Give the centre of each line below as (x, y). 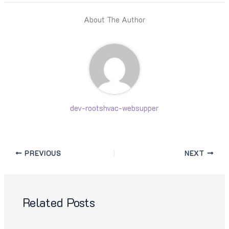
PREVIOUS (42, 153)
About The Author (114, 19)
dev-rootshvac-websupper (114, 108)
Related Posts (59, 202)
